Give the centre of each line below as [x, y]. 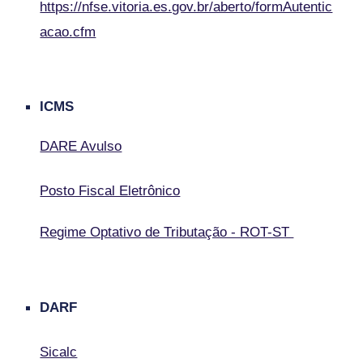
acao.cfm [68, 32]
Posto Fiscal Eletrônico [110, 190]
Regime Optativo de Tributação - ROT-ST [167, 232]
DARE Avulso [81, 146]
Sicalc [59, 352]
